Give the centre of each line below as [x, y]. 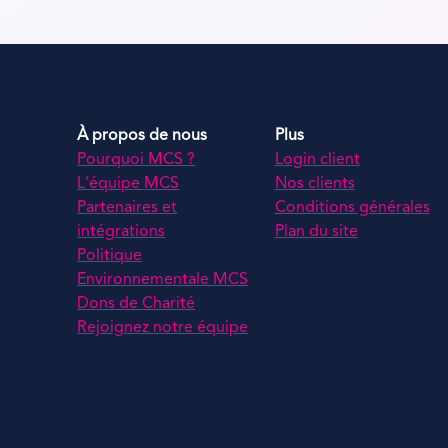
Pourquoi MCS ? [136, 160]
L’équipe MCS [128, 184]
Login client [317, 160]
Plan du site [316, 232]
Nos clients [314, 184]
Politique [110, 256]
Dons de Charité [136, 304]
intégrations [121, 232]
